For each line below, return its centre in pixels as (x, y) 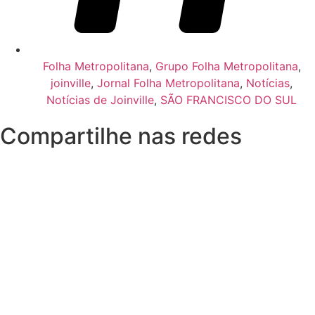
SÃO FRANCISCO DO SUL (229, 100)
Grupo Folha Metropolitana (226, 66)
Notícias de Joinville (100, 100)
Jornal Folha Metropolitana (168, 83)
